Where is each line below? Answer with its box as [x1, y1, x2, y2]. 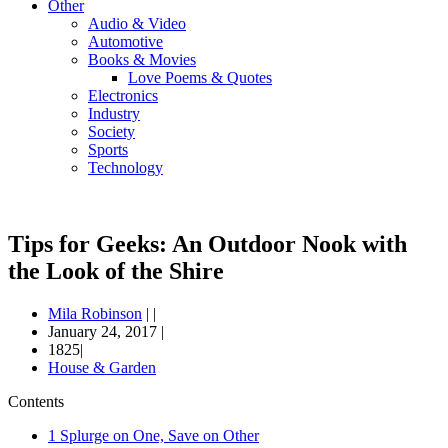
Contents [8, 392, 64, 410]
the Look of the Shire [8, 257, 224, 284]
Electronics [88, 87, 158, 104]
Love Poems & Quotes [128, 69, 272, 86]
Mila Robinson [48, 304, 142, 322]
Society [88, 123, 135, 140]
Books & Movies [88, 51, 196, 68]
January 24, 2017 [48, 322, 161, 340]
